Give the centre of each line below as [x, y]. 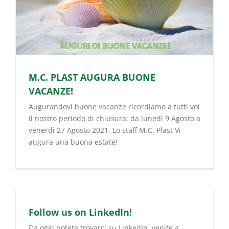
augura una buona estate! [73, 142]
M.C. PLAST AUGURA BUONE [92, 77]
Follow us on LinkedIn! [80, 212]
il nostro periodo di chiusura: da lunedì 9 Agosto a [114, 118]
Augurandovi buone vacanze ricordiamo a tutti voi [114, 106]
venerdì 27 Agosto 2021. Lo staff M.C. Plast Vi [105, 130]
